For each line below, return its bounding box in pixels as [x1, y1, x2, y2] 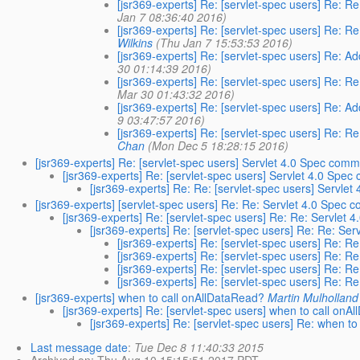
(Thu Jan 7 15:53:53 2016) [156, 35, 293, 51]
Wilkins [117, 35, 153, 51]
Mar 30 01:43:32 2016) [117, 86, 235, 103]
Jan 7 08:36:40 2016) [117, 9, 227, 26]
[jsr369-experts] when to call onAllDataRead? [35, 288, 265, 305]
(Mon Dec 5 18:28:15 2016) [148, 137, 289, 154]
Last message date [31, 338, 128, 355]
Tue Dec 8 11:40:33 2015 [134, 338, 264, 355]
